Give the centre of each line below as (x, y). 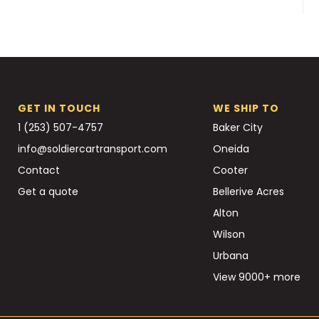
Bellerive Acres (249, 191)
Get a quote (48, 191)
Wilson (229, 234)
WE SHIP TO (246, 108)
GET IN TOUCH (59, 108)
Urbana (231, 255)
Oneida (231, 148)
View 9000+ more (257, 277)
